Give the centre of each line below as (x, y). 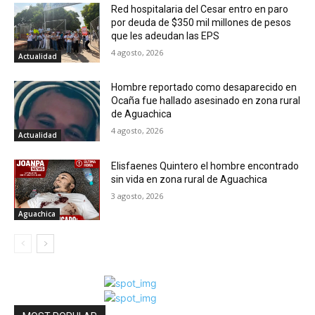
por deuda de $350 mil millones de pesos (201, 22)
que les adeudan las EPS (166, 36)
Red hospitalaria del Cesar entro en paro (200, 9)
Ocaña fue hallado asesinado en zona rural (206, 101)
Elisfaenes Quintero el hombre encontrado (205, 166)
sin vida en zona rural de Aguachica (189, 179)
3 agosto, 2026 (137, 196)
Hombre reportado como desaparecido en (204, 88)
